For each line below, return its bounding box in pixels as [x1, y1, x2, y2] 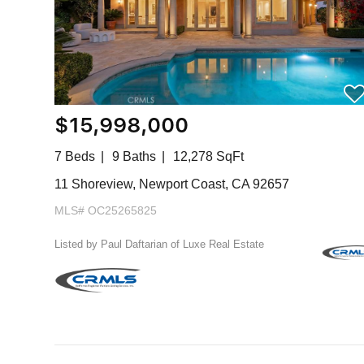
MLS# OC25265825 [54, 204, 158, 217]
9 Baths [112, 149, 157, 163]
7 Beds [54, 149, 96, 163]
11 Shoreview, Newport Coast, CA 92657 [54, 177, 290, 191]
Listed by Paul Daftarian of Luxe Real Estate [54, 238, 265, 250]
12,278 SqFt [173, 149, 245, 163]
